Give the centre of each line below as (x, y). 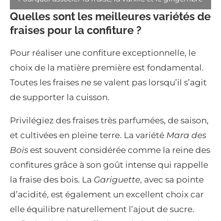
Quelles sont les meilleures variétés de (110, 16)
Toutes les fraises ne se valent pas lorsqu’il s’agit (108, 82)
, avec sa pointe (172, 179)
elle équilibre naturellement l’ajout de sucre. (102, 209)
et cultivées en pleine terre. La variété (88, 135)
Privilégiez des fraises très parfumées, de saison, (109, 120)
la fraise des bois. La (52, 179)
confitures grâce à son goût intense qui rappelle (109, 165)
